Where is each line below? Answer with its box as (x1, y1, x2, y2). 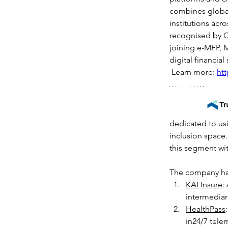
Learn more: (169, 67, 217, 77)
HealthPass (186, 204, 225, 214)
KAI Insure (186, 180, 222, 189)
